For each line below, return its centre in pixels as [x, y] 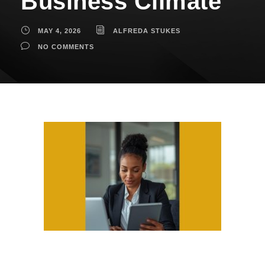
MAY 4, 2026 [59, 30]
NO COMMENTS [66, 46]
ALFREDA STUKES [147, 30]
